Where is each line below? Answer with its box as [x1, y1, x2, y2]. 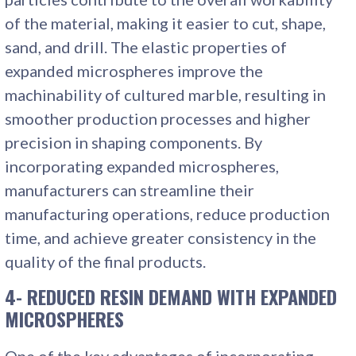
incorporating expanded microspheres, [5, 156, 280, 176]
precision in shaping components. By [5, 132, 263, 152]
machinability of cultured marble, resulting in [5, 84, 327, 104]
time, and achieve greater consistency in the [5, 227, 317, 247]
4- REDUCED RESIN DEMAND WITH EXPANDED [5, 281, 338, 311]
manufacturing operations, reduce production [5, 203, 331, 223]
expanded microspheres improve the [5, 60, 264, 80]
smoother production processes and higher [5, 108, 311, 128]
